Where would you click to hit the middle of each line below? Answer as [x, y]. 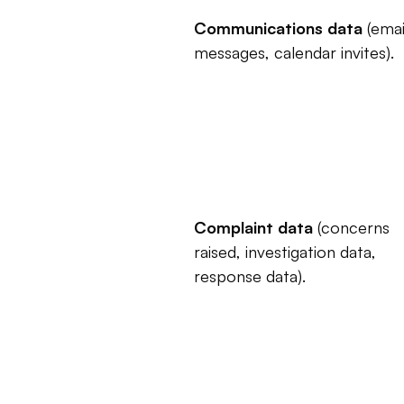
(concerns [351, 227]
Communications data [278, 28]
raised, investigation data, [285, 252]
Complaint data [253, 227]
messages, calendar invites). [294, 52]
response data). [249, 276]
